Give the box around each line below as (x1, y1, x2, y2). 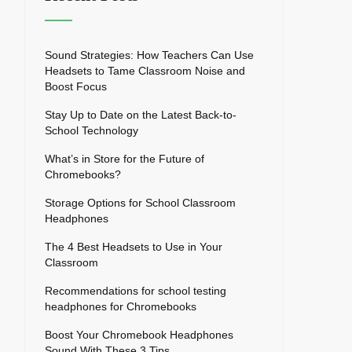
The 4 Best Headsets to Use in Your (45, 240, 222, 254)
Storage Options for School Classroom (45, 196, 236, 210)
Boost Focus (45, 80, 107, 93)
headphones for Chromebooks (45, 300, 196, 313)
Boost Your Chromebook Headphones (45, 328, 233, 342)
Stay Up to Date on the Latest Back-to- (45, 108, 236, 122)
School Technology (45, 124, 138, 137)
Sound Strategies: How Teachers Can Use (45, 49, 254, 62)
